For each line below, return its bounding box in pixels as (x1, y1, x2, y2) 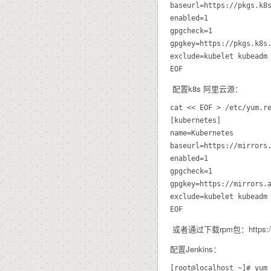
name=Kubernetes (170, 128, 233, 137)
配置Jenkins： (170, 243, 221, 255)
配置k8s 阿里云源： (170, 82, 243, 94)
